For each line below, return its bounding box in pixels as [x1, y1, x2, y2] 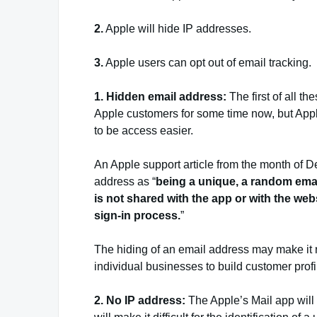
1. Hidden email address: [94, 90, 229, 103]
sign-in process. [94, 209, 180, 221]
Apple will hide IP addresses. [103, 22, 251, 35]
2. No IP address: [94, 294, 188, 306]
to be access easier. [94, 124, 193, 137]
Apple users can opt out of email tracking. [103, 56, 311, 69]
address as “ [94, 175, 156, 188]
